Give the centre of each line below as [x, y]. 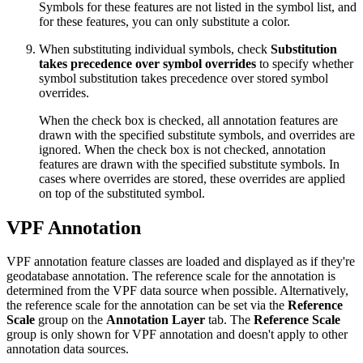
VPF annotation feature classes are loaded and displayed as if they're [181, 262]
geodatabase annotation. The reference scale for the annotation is [171, 276]
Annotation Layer [156, 320]
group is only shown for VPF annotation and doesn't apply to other [177, 335]
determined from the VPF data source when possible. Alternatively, [177, 291]
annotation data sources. [68, 349]
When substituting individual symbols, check [155, 49]
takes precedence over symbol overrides [147, 63]
